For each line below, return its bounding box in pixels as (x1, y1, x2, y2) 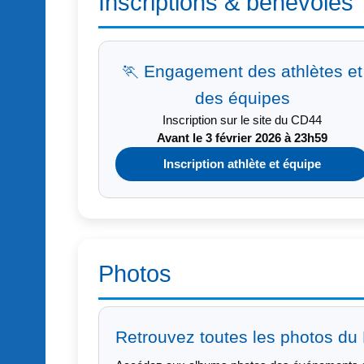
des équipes (194, 89, 290, 108)
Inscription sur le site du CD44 (162, 114, 322, 128)
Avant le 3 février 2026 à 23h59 (157, 132, 327, 145)
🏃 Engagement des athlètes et (122, 62, 362, 81)
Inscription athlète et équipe (163, 158, 321, 171)
